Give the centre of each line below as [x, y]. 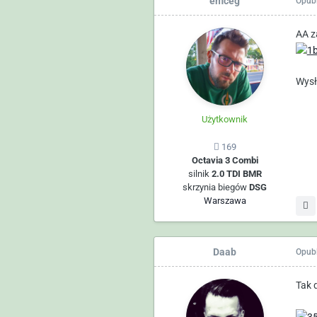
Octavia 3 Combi [225, 160]
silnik [200, 173]
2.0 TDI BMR [236, 173]
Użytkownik [225, 119]
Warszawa [225, 200]
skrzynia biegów [216, 187]
